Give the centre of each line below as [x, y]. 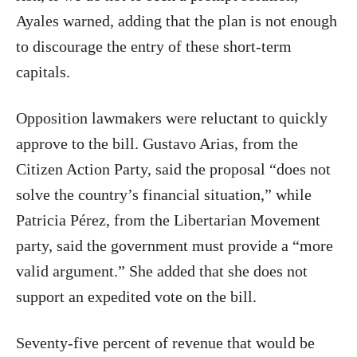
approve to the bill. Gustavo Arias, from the [157, 143]
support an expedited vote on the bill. [136, 296]
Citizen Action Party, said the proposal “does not [173, 169]
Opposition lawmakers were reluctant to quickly [172, 118]
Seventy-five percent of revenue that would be [165, 343]
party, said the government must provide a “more [175, 245]
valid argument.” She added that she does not [162, 271]
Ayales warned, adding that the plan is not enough [177, 21]
